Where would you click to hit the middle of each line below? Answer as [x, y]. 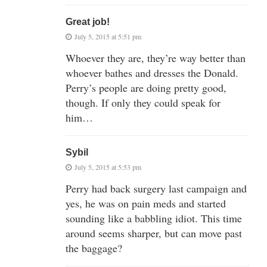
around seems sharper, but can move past [154, 233]
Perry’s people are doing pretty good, [146, 88]
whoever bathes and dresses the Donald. [152, 73]
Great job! [88, 22]
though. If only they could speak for [143, 103]
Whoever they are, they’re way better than [156, 58]
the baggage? [94, 248]
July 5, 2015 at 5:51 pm [108, 37]
